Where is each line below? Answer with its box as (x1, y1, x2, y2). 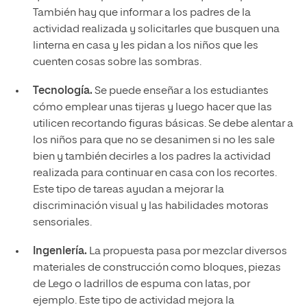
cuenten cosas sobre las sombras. (32, 57, 201, 68)
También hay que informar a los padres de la (32, 8, 251, 19)
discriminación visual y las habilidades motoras (32, 201, 269, 212)
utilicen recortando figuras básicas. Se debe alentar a (32, 119, 293, 130)
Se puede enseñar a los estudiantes (92, 86, 269, 97)
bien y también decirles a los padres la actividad (32, 151, 271, 162)
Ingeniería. (32, 246, 89, 257)
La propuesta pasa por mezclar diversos (88, 246, 287, 257)
